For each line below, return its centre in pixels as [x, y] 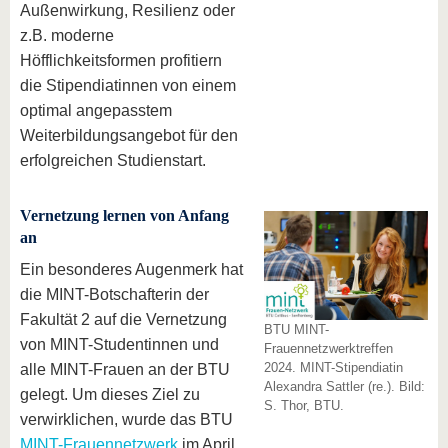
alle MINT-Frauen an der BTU [125, 369]
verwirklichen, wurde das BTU [126, 419]
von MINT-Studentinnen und [119, 344]
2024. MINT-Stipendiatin [333, 367]
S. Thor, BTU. [304, 405]
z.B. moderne [67, 35]
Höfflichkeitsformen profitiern [121, 60]
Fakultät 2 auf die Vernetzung [123, 319]
